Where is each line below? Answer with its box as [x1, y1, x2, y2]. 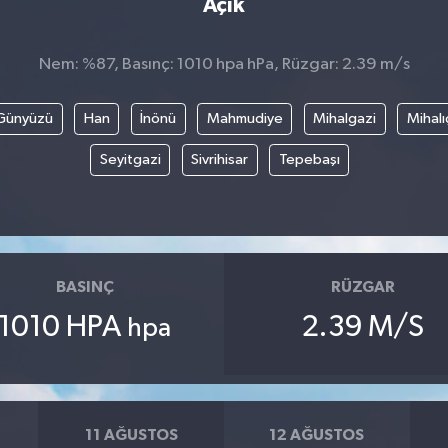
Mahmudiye [206, 110, 283, 126]
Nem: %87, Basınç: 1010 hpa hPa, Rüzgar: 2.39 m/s [38, 56, 410, 73]
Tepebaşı [278, 151, 340, 167]
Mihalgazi [313, 110, 377, 126]
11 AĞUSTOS [84, 427, 178, 443]
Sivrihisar [191, 151, 249, 167]
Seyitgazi [99, 151, 161, 167]
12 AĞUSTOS [269, 427, 365, 443]
